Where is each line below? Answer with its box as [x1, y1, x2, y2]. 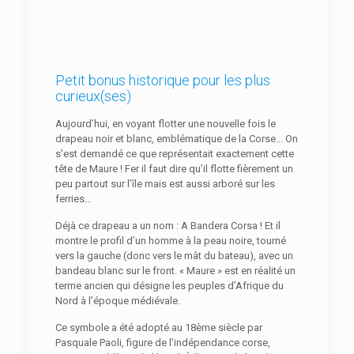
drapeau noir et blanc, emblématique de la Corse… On [55, 133, 298, 145]
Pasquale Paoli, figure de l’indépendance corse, [55, 337, 270, 349]
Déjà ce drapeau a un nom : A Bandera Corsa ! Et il [55, 220, 281, 232]
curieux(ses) [55, 88, 131, 105]
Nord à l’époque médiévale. [55, 295, 180, 307]
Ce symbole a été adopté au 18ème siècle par [55, 322, 262, 334]
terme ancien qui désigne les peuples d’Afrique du [55, 280, 284, 292]
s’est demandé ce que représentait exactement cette [55, 148, 294, 160]
